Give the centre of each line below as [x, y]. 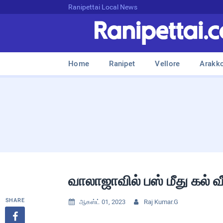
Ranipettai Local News [103, 7]
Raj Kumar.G [161, 202]
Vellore [167, 64]
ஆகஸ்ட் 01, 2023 [102, 202]
